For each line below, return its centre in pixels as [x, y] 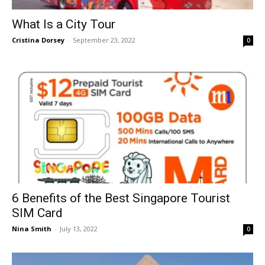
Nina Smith [32, 228]
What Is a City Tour [64, 25]
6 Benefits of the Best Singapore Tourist [121, 198]
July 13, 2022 [79, 228]
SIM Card [37, 213]
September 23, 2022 [104, 40]
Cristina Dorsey [38, 40]
